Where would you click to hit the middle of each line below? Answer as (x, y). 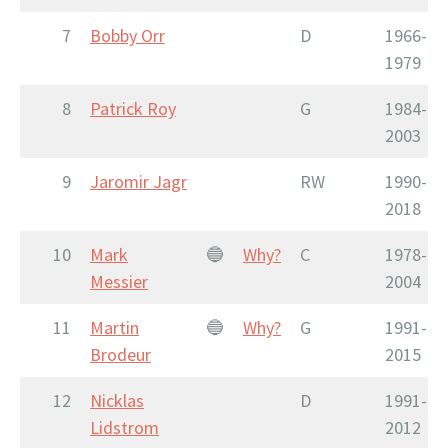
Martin (114, 327)
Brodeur (120, 354)
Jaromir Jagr (138, 181)
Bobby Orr (127, 35)
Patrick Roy (133, 108)
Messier (119, 281)
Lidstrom (124, 427)
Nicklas (117, 400)
